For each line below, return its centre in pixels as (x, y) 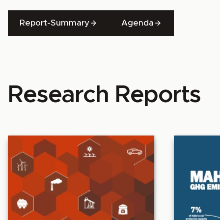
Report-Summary (55, 23)
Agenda (137, 23)
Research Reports (104, 95)
